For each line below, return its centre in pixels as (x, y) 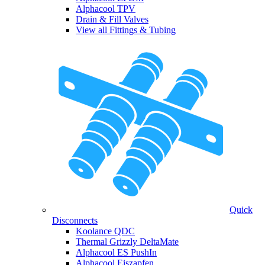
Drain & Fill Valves (112, 20)
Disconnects (75, 221)
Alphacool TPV (106, 9)
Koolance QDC (105, 231)
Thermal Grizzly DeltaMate (127, 242)
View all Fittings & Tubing (126, 30)
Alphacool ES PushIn (116, 253)
